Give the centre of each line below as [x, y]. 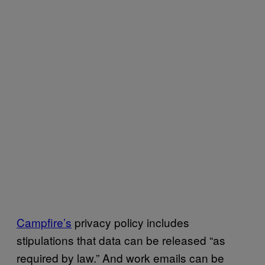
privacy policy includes [130, 222]
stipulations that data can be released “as [121, 240]
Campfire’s [44, 222]
